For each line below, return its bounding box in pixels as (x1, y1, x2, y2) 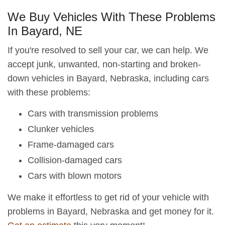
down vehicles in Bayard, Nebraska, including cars (8, 73, 209, 83)
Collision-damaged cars (28, 155, 122, 165)
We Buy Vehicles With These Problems (8, 10, 215, 24)
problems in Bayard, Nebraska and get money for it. (8, 206, 214, 216)
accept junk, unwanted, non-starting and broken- (8, 59, 201, 69)
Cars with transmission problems (28, 108, 158, 119)
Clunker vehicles (28, 124, 94, 134)
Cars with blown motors (28, 171, 122, 181)
